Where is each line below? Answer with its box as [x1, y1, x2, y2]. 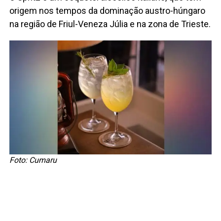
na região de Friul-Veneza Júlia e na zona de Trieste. [9, 19, 211, 29]
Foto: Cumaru [9, 155, 57, 165]
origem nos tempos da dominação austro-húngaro [9, 5, 205, 16]
